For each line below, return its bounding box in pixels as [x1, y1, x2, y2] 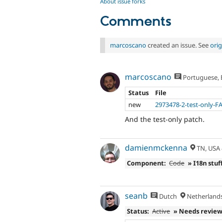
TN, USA [195, 144, 221, 153]
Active [152, 206, 170, 216]
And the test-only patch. [125, 114, 205, 124]
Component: [126, 159, 166, 167]
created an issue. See [146, 40, 210, 50]
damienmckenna [125, 142, 187, 154]
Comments [100, 13, 171, 30]
